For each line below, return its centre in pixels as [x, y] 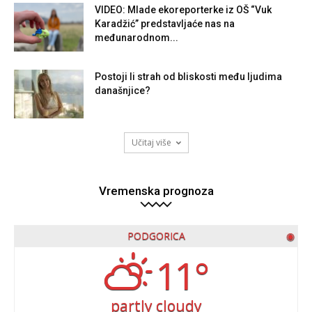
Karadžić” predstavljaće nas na [165, 23]
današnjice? [123, 90]
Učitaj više [151, 142]
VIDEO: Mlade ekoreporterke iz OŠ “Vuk [183, 9]
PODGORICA [156, 235]
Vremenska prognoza [156, 190]
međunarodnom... [136, 37]
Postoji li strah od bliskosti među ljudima [188, 76]
